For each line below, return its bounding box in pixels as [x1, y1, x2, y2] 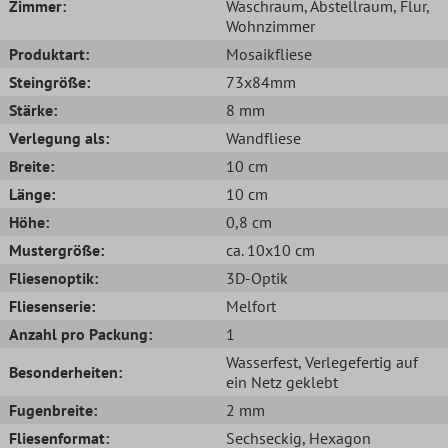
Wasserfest [226, 351, 298, 372]
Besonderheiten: [9, 361, 122, 382]
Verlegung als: [9, 127, 109, 148]
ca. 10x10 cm [226, 239, 315, 260]
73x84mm [226, 71, 296, 92]
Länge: [9, 183, 55, 204]
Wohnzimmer [226, 15, 315, 36]
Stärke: [9, 99, 57, 120]
